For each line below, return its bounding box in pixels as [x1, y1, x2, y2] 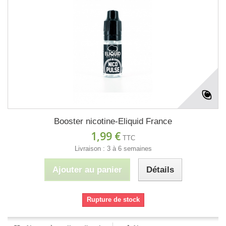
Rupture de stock [86, 196, 140, 204]
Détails [146, 165, 174, 175]
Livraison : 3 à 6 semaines [74, 145, 152, 153]
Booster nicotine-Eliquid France [54, 117, 172, 127]
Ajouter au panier [52, 165, 122, 175]
